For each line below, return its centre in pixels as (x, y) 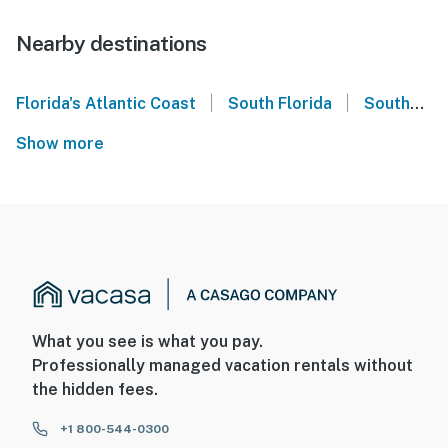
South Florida (279, 103)
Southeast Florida (386, 103)
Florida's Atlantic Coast (106, 103)
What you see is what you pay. (147, 342)
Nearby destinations (111, 43)
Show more (64, 143)
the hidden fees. (95, 390)
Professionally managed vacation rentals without (222, 366)
